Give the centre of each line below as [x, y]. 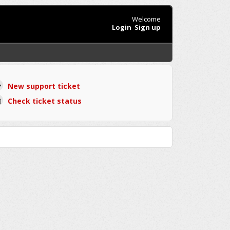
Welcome [146, 19]
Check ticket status [44, 101]
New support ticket [44, 86]
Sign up [147, 27]
